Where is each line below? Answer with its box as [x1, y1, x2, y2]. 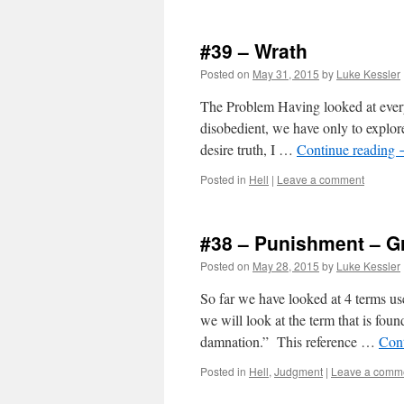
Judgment [274, 363, 323, 379]
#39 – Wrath [200, 37, 308, 64]
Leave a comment [277, 171, 364, 187]
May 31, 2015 [252, 66, 319, 81]
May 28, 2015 [252, 258, 319, 273]
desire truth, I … [200, 140, 297, 159]
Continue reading [297, 140, 399, 159]
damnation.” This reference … [200, 332, 379, 351]
